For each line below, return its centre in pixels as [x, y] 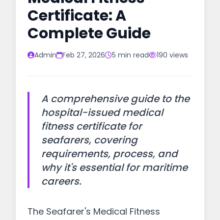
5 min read [130, 55]
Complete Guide [89, 33]
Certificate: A [77, 16]
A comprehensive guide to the [115, 99]
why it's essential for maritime [114, 167]
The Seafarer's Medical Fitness [94, 211]
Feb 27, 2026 [84, 55]
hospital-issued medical [102, 112]
